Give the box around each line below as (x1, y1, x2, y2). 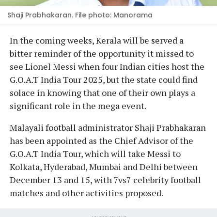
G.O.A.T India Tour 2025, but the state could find (10, 73, 198, 85)
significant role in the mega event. (10, 99, 146, 111)
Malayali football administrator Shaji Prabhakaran (10, 121, 206, 133)
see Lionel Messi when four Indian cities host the (10, 60, 204, 72)
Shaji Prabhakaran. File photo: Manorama (7, 10, 153, 20)
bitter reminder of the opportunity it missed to (10, 47, 194, 59)
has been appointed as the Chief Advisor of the (10, 134, 193, 146)
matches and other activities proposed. (10, 186, 163, 199)
